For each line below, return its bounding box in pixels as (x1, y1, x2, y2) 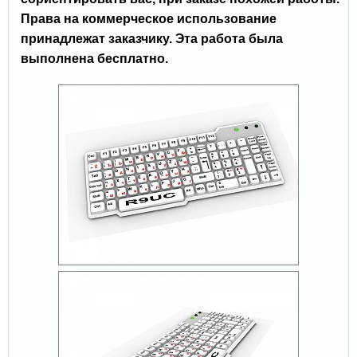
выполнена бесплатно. (21, 52, 168, 66)
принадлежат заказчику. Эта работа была (21, 32, 283, 46)
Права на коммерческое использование (21, 12, 277, 26)
